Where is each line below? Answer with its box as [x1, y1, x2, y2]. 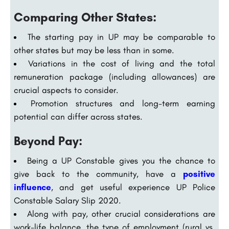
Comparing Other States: [14, 10, 156, 25]
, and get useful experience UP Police [51, 182, 215, 193]
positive [183, 169, 215, 179]
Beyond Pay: [14, 133, 82, 149]
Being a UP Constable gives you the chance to [27, 155, 216, 166]
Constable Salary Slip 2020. [14, 195, 121, 206]
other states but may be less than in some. [14, 45, 174, 56]
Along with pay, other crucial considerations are [27, 209, 216, 219]
